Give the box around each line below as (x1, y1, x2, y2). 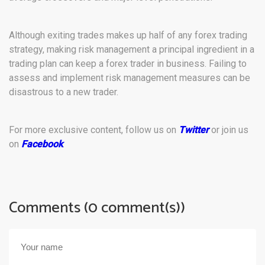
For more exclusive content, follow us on (9, 124, 179, 135)
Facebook (21, 138, 63, 150)
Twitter (179, 124, 209, 135)
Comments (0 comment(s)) (9, 195, 185, 221)
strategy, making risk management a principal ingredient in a (9, 44, 254, 55)
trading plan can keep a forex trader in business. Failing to (9, 58, 247, 69)
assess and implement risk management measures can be (9, 72, 250, 83)
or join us (209, 124, 248, 135)
